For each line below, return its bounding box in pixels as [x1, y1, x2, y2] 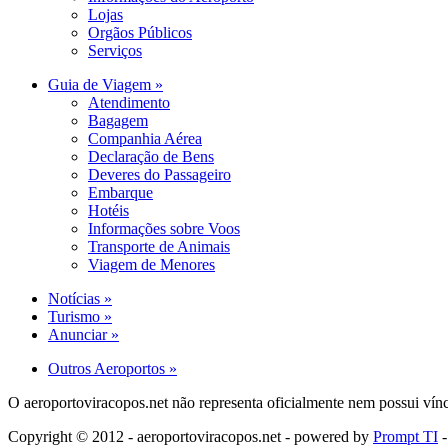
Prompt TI [373, 428, 438, 446]
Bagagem [88, 112, 148, 130]
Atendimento [88, 94, 170, 112]
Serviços [88, 42, 142, 60]
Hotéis [88, 202, 129, 220]
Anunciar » [48, 326, 119, 344]
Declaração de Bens [88, 148, 214, 166]
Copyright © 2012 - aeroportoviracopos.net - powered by [8, 428, 373, 446]
